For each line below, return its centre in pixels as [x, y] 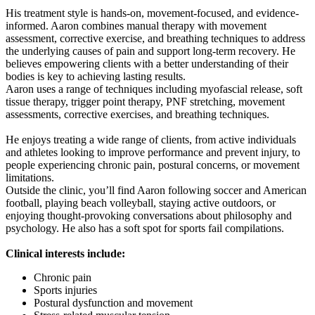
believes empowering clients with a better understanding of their [147, 64]
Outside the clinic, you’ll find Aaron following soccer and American [156, 191]
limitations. [30, 178]
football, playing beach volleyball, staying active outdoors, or [141, 203]
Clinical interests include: [65, 254]
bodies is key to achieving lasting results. [96, 77]
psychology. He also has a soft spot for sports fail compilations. [145, 229]
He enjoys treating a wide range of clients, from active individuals [151, 140]
